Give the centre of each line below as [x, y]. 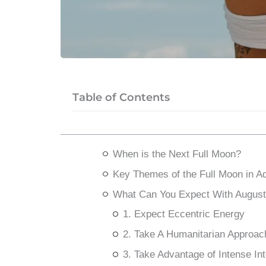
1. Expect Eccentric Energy [183, 214]
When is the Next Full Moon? [177, 154]
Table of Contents [121, 97]
